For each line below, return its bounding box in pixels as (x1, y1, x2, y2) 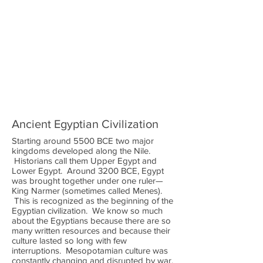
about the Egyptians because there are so (12, 215, 171, 225)
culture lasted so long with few (12, 235, 127, 245)
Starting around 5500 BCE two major (12, 136, 154, 146)
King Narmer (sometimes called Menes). (12, 186, 162, 195)
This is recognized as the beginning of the (12, 195, 173, 205)
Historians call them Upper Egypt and (12, 156, 157, 166)
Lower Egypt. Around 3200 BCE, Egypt (12, 166, 164, 176)
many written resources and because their (12, 225, 170, 235)
